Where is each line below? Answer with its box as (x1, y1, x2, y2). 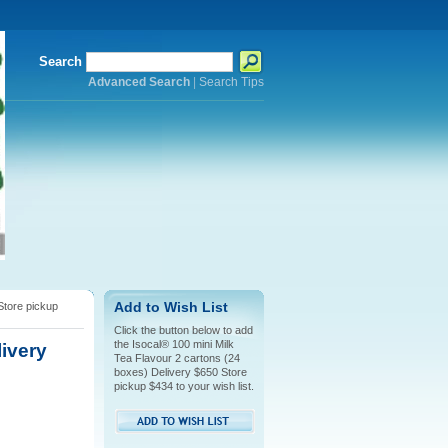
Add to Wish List (113, 300, 228, 315)
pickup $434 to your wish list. (113, 380, 254, 392)
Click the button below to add (113, 324, 253, 336)
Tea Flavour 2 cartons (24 (113, 352, 240, 364)
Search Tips (198, 76, 264, 88)
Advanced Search (87, 76, 190, 88)
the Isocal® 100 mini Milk (113, 338, 234, 350)
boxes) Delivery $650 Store (113, 366, 247, 378)
